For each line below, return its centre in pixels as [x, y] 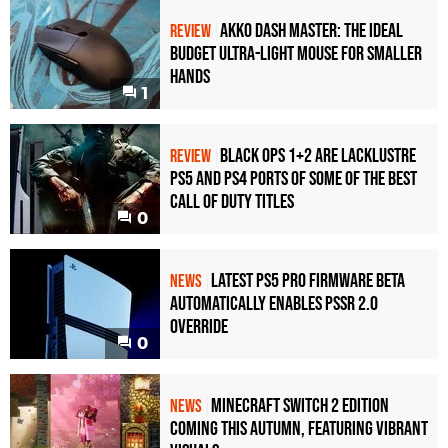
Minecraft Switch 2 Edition [300, 405]
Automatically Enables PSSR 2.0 [274, 303]
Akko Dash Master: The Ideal [311, 30]
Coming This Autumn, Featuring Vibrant [299, 428]
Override [199, 326]
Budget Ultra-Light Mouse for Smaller [296, 53]
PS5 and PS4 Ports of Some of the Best [293, 178]
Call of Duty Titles [232, 201]
